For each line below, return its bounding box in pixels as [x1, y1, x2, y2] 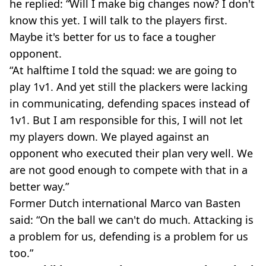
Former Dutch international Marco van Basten [9, 195, 240, 210]
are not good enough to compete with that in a [9, 162, 248, 177]
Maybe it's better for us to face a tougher [9, 29, 216, 44]
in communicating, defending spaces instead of [9, 96, 249, 110]
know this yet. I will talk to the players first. [9, 12, 227, 27]
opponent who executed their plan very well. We [9, 145, 253, 160]
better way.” [9, 179, 69, 194]
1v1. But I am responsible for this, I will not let [9, 112, 243, 127]
